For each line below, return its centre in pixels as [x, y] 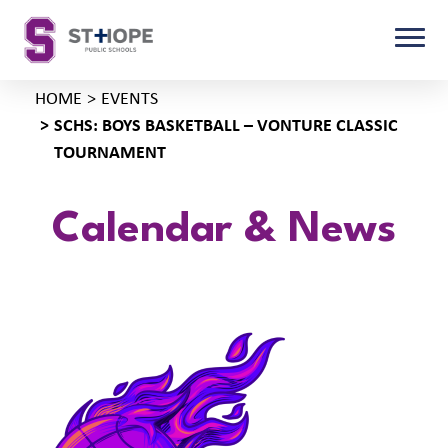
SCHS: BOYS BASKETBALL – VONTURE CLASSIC [226, 126]
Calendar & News [224, 230]
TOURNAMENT [110, 153]
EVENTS [129, 99]
